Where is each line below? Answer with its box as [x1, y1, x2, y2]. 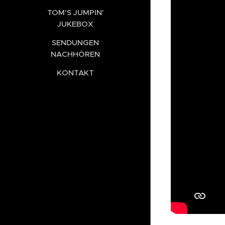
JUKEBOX [57, 19, 93, 29]
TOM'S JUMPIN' [47, 7, 104, 17]
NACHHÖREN [51, 49, 100, 59]
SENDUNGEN [52, 37, 99, 47]
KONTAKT [57, 67, 94, 77]
